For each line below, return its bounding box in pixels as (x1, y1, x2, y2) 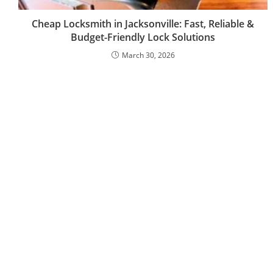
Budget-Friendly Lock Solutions (71, 30, 216, 44)
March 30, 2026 (121, 50, 175, 61)
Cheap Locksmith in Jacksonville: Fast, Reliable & (32, 17, 255, 31)
